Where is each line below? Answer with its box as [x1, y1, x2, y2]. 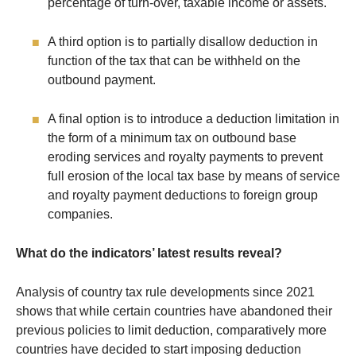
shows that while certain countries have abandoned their [16, 304, 332, 319]
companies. [48, 207, 113, 222]
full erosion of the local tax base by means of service [48, 169, 340, 184]
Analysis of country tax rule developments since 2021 [16, 285, 315, 300]
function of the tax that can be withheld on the [48, 54, 300, 68]
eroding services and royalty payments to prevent [48, 150, 323, 164]
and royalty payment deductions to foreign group [48, 188, 318, 203]
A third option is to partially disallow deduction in [48, 35, 318, 49]
